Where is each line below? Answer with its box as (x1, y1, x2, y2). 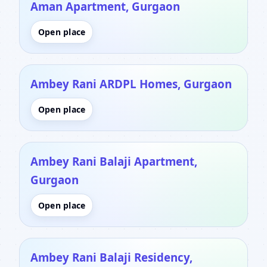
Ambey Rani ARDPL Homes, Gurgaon (30, 76, 232, 91)
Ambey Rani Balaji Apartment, (30, 153, 197, 169)
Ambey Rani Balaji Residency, (30, 249, 193, 265)
